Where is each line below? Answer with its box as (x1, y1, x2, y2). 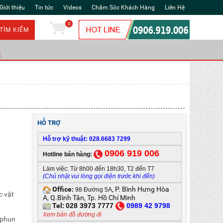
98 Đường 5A (74, 186, 112, 194)
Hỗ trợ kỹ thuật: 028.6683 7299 (43, 135, 131, 142)
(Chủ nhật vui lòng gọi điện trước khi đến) (43, 173, 155, 180)
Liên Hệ (165, 4, 185, 11)
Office (51, 185, 72, 194)
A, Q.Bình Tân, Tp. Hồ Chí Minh (43, 193, 136, 202)
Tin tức (35, 4, 53, 11)
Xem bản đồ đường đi (43, 211, 102, 218)
